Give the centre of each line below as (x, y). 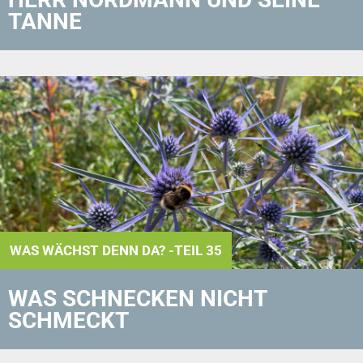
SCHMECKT (68, 320)
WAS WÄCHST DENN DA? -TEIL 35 (116, 251)
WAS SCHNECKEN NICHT (137, 298)
